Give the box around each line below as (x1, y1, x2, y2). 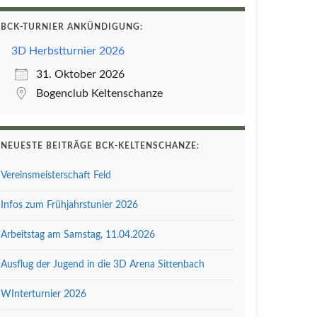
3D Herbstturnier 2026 (11, 45, 125, 57)
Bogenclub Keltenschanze (36, 88, 163, 99)
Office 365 (11, 133, 63, 144)
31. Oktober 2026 (36, 69, 125, 80)
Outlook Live (193, 133, 257, 144)
